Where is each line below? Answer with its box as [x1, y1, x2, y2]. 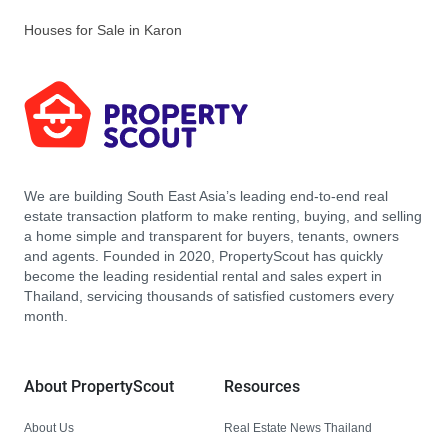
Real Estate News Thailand [224, 420, 372, 435]
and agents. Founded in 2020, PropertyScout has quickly [24, 248, 383, 265]
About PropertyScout [24, 377, 174, 396]
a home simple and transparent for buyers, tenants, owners [24, 228, 399, 245]
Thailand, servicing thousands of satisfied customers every [24, 288, 394, 305]
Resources [224, 377, 300, 396]
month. [24, 308, 68, 325]
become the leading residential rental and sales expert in [24, 268, 382, 285]
